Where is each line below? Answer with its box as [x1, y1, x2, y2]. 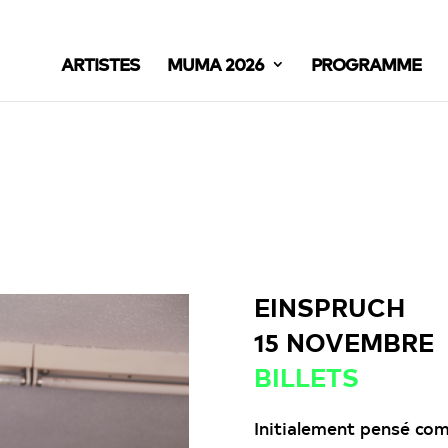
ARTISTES [61, 52, 140, 75]
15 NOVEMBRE [253, 324, 434, 360]
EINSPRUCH [253, 289, 405, 325]
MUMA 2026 [167, 52, 264, 75]
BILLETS [253, 359, 359, 395]
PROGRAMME [311, 52, 421, 75]
